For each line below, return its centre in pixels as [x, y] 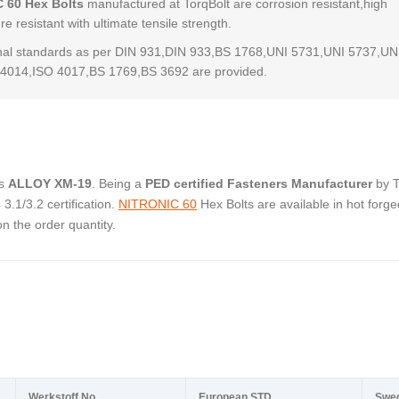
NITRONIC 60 [158, 204]
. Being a [118, 183]
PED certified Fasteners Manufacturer [259, 183]
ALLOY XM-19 [50, 183]
